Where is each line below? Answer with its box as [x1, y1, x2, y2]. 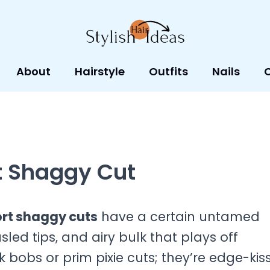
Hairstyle [75, 64, 125, 79]
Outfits [149, 64, 188, 79]
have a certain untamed [98, 207, 260, 225]
